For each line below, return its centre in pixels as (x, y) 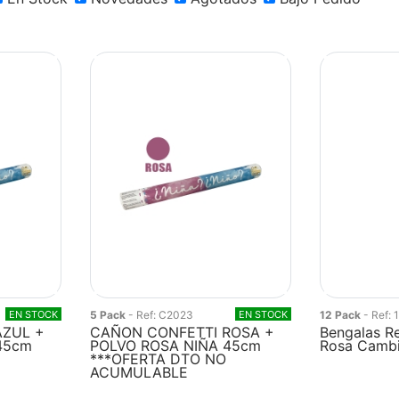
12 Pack (341, 315)
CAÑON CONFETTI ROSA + (183, 332)
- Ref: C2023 (161, 315)
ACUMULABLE (139, 372)
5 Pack (110, 315)
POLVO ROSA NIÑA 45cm (176, 346)
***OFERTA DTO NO (159, 359)
